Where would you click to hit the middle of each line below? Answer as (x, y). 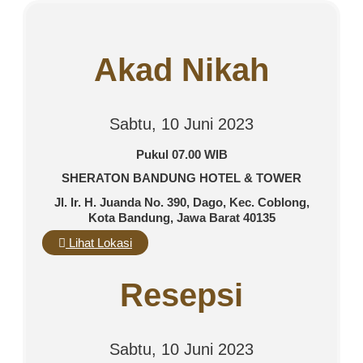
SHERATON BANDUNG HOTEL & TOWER (181, 177)
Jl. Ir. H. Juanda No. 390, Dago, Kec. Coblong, (181, 203)
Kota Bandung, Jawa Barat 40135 (181, 218)
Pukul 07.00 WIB (181, 154)
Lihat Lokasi (100, 242)
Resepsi (181, 295)
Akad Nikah (181, 69)
